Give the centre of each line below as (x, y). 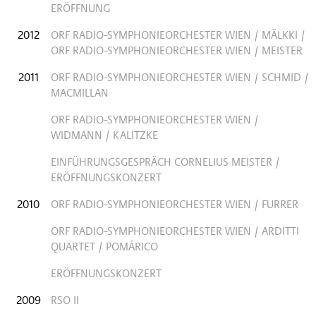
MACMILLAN (80, 92)
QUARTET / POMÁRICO (104, 246)
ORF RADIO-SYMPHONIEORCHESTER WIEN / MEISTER (177, 50)
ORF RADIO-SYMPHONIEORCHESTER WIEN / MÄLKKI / (178, 35)
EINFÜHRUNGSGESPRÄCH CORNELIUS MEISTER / (165, 162)
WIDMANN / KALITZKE (104, 135)
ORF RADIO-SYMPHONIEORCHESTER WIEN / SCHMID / (180, 77)
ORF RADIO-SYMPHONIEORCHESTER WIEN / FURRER (175, 204)
